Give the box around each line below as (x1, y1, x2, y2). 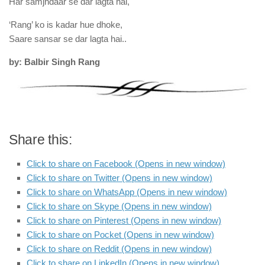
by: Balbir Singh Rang (9, 57, 100, 67)
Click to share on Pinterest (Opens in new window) (27, 215, 221, 225)
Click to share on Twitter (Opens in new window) (27, 172, 212, 183)
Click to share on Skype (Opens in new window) (27, 201, 212, 211)
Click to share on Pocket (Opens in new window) (27, 229, 214, 240)
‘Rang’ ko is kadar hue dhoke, (9, 20, 122, 30)
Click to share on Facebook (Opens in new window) (27, 158, 225, 169)
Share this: (9, 132, 72, 147)
